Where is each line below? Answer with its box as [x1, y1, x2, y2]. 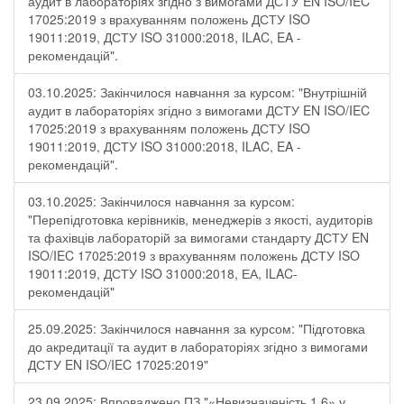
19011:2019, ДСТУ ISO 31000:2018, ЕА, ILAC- [28, 264, 298, 282]
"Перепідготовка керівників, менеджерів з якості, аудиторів [28, 210, 372, 228]
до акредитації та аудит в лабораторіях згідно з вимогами [28, 337, 368, 355]
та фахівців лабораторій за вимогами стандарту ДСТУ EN [28, 228, 369, 246]
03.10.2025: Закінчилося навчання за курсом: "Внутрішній [28, 83, 367, 101]
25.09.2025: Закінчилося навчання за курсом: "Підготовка [28, 319, 365, 337]
